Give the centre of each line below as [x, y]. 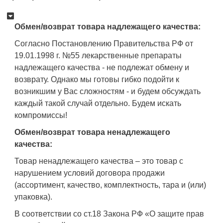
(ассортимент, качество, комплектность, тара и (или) [110, 185]
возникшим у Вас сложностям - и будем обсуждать [108, 92]
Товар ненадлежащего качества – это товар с [99, 161]
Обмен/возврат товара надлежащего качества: [108, 27]
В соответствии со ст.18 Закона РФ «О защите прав [109, 214]
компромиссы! [41, 115]
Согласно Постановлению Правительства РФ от [104, 44]
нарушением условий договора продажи [90, 173]
